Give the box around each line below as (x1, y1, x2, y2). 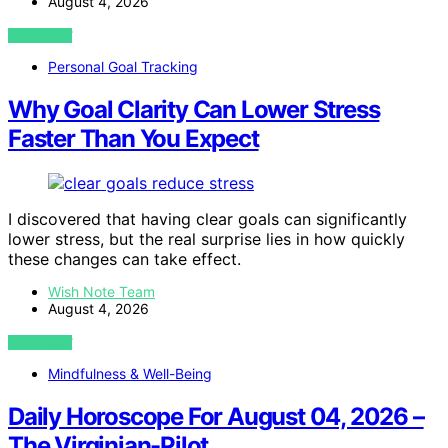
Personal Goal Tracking (48, 58, 198, 76)
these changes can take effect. (8, 249, 241, 269)
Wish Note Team (48, 283, 155, 300)
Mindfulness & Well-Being (48, 365, 212, 382)
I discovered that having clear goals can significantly (8, 209, 407, 229)
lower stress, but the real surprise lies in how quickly (8, 229, 405, 249)
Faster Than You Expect (8, 124, 259, 154)
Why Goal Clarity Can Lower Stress (8, 95, 380, 125)
